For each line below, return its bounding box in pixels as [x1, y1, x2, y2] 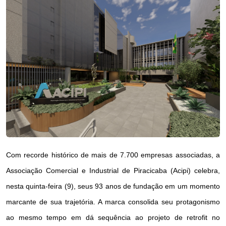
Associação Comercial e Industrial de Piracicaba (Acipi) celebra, [6, 166, 220, 175]
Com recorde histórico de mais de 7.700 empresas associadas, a [6, 150, 220, 159]
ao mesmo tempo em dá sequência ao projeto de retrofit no [6, 213, 220, 221]
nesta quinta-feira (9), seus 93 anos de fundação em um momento [6, 182, 220, 190]
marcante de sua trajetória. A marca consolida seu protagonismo [6, 197, 220, 206]
